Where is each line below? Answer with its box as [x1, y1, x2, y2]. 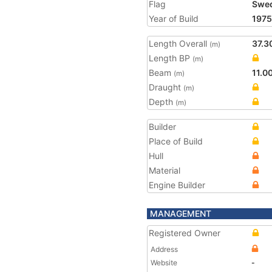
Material [149, 165, 180, 175]
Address [151, 245, 178, 254]
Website [151, 258, 177, 267]
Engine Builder [149, 180, 205, 190]
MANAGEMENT [150, 208, 211, 219]
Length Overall [149, 38, 209, 49]
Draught [149, 82, 183, 92]
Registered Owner [149, 228, 220, 238]
